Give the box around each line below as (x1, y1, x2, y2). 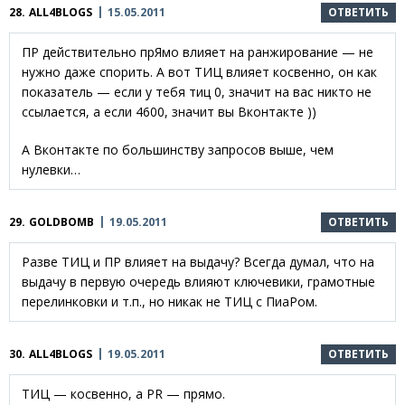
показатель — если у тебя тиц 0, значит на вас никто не (22, 83, 372, 101)
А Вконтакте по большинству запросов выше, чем (22, 141, 334, 159)
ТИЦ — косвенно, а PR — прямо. (22, 385, 225, 403)
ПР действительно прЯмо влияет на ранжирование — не (22, 43, 373, 61)
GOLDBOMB (29, 214, 94, 231)
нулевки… (22, 161, 80, 179)
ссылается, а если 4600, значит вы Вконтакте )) (22, 103, 316, 121)
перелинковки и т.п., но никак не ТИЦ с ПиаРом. (22, 293, 317, 311)
